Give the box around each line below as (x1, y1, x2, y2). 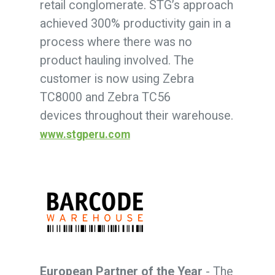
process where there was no (39, 34, 192, 49)
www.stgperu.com (39, 128, 130, 141)
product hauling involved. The (39, 53, 194, 68)
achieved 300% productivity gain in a (39, 16, 231, 31)
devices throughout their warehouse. (39, 108, 233, 123)
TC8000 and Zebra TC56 (39, 90, 171, 104)
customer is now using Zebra (39, 71, 194, 86)
